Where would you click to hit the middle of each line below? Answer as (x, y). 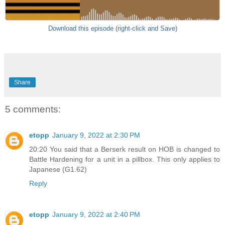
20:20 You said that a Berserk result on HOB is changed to (125, 149)
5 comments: (33, 109)
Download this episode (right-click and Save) (113, 28)
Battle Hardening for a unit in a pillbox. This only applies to (125, 159)
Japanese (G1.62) (58, 169)
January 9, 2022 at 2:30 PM (96, 135)
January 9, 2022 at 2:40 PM (96, 214)
